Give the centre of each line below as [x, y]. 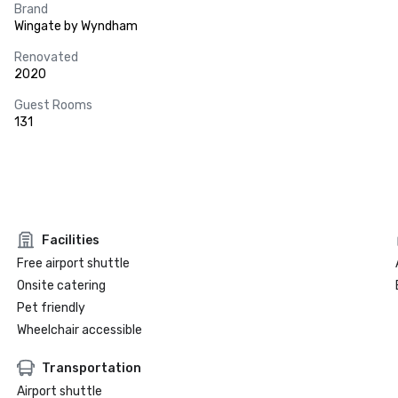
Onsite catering [61, 286]
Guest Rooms [53, 105]
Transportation [91, 368]
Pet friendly [51, 308]
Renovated [46, 57]
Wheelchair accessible [79, 330]
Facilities [70, 240]
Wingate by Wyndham [76, 26]
